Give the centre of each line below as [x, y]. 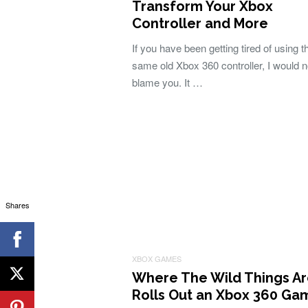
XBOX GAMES [157, 258]
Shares [17, 205]
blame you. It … [167, 82]
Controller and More [200, 23]
